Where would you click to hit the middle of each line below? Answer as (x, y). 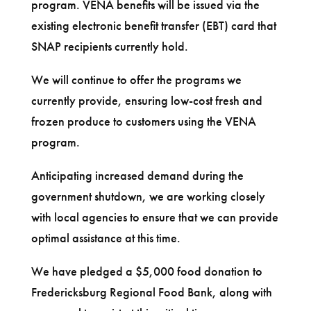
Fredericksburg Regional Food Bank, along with (151, 292)
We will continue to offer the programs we (136, 79)
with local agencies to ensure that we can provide (154, 217)
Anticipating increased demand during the (137, 175)
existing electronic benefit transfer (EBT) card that (153, 25)
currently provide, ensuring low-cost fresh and (146, 100)
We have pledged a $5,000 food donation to (146, 271)
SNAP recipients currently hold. (109, 46)
